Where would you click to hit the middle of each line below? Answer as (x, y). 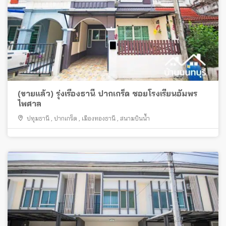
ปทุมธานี (38, 118)
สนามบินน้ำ (135, 118)
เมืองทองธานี (99, 118)
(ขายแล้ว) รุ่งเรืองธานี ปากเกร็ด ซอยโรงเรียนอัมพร (107, 93)
